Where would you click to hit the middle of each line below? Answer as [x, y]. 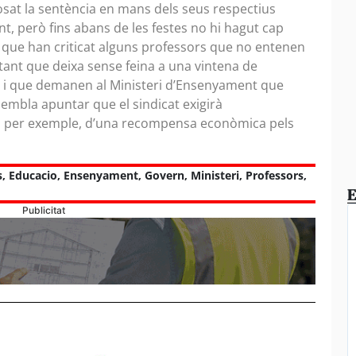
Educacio [33, 175]
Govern [164, 175]
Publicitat [44, 210]
